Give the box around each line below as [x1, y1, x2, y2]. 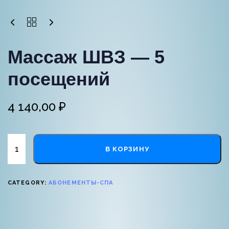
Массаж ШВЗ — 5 [8, 47, 165, 67]
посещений [8, 68, 110, 89]
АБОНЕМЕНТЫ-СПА [49, 179, 113, 187]
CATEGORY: [8, 179, 49, 187]
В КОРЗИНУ [105, 145, 150, 153]
